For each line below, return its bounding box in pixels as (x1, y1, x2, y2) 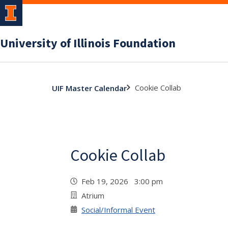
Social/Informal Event (81, 205, 155, 215)
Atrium (81, 190, 104, 201)
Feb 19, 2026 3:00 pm (81, 176, 167, 186)
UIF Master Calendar (52, 82, 127, 93)
